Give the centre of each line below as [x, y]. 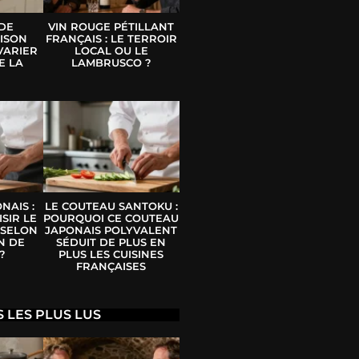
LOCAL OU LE [111, 51]
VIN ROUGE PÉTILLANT [111, 27]
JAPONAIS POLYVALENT [111, 230]
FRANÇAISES [111, 266]
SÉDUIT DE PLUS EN [111, 242]
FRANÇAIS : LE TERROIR [111, 39]
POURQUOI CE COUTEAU [111, 218]
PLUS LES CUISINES [111, 254]
